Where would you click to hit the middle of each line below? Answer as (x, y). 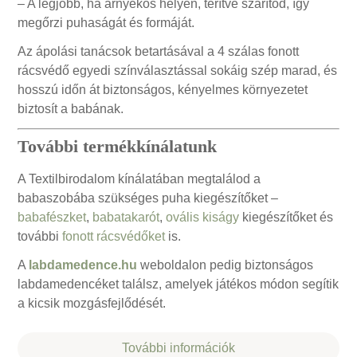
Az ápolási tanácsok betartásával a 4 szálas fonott (159, 52)
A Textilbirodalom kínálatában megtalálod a (139, 179)
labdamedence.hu (83, 265)
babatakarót (126, 218)
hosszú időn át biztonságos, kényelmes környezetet (163, 90)
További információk (178, 348)
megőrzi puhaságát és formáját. (106, 23)
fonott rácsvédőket (114, 237)
